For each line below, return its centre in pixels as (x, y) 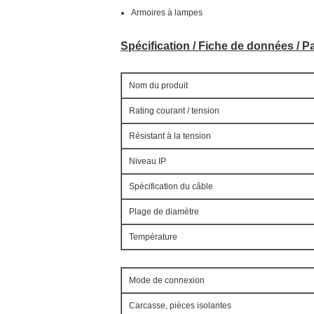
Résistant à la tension (170, 136)
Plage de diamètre (164, 212)
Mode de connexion (167, 280)
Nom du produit (158, 86)
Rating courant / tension (174, 111)
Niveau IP (148, 161)
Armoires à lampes (167, 13)
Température (153, 237)
